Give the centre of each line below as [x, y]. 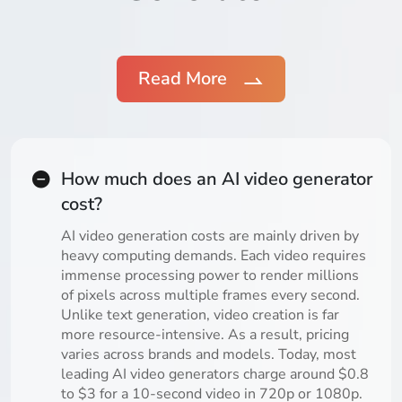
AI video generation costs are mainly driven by [210, 236]
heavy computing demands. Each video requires [214, 256]
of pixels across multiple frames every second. [210, 296]
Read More [183, 79]
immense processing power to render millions [210, 276]
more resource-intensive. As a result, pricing [205, 335]
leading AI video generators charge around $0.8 [215, 375]
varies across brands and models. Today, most [209, 355]
